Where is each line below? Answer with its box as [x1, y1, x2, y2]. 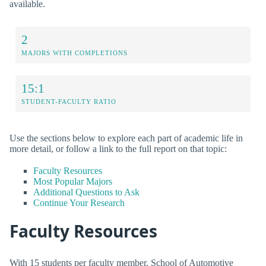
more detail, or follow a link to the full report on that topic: [9, 143, 227, 154]
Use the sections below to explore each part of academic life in [9, 132, 243, 143]
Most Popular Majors [33, 176, 112, 186]
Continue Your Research [33, 197, 125, 208]
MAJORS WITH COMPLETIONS [21, 49, 128, 56]
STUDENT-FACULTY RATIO [21, 97, 116, 105]
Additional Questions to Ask [33, 186, 140, 197]
